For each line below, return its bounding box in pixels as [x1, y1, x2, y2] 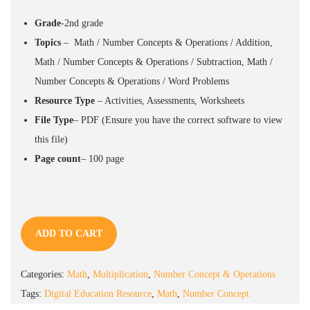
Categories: [21, 268, 67, 280]
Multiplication [93, 268, 148, 280]
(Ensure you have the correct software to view [102, 114, 282, 125]
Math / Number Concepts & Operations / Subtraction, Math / [35, 56, 273, 67]
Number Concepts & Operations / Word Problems [35, 75, 229, 86]
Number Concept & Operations [154, 268, 275, 280]
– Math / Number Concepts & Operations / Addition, [61, 37, 273, 48]
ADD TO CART [35, 228, 102, 239]
